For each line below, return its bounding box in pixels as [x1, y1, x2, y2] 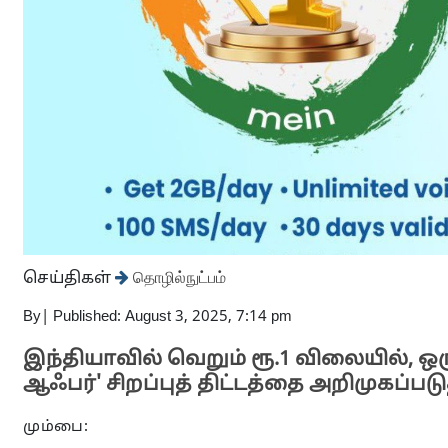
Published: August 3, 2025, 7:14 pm [53, 308, 292, 327]
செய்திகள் [23, 269, 115, 289]
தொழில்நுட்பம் [129, 269, 226, 285]
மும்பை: [23, 418, 88, 437]
